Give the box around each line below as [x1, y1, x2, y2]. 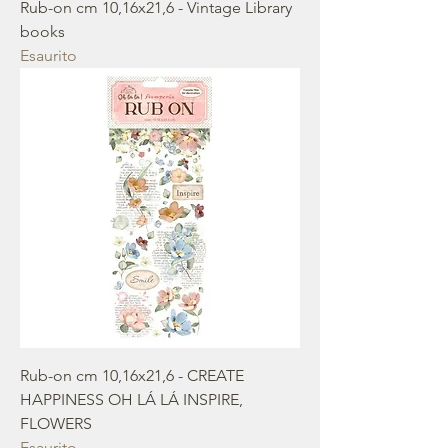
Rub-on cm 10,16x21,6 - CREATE [20, 366, 244, 385]
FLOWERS [20, 414, 92, 433]
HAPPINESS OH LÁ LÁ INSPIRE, [20, 390, 243, 409]
